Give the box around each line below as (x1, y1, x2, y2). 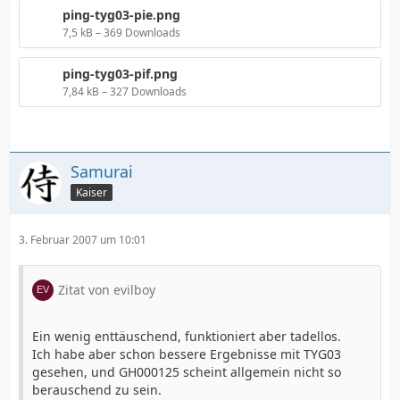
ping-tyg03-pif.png (62, 65, 178, 82)
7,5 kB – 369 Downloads (62, 25, 180, 40)
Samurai (71, 161, 133, 182)
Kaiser (76, 184, 107, 200)
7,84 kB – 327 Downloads (62, 84, 187, 99)
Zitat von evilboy (58, 281, 155, 298)
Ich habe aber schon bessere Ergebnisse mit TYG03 (32, 346, 341, 362)
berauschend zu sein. (32, 381, 162, 398)
